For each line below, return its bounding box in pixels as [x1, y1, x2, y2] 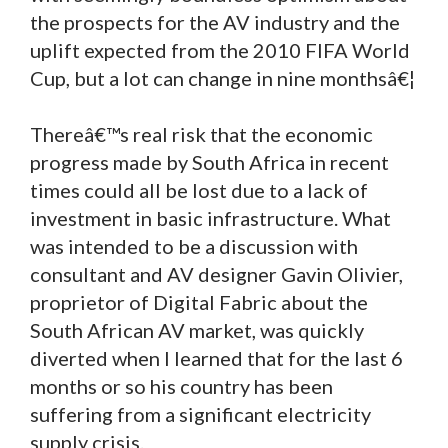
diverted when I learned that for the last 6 [30, 345, 403, 370]
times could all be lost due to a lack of [30, 177, 368, 202]
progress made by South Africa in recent [30, 149, 389, 174]
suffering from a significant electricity [30, 401, 371, 426]
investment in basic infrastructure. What [30, 205, 391, 230]
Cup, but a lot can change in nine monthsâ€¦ [30, 65, 415, 90]
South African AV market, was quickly [30, 317, 364, 342]
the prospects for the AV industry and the [30, 9, 400, 34]
